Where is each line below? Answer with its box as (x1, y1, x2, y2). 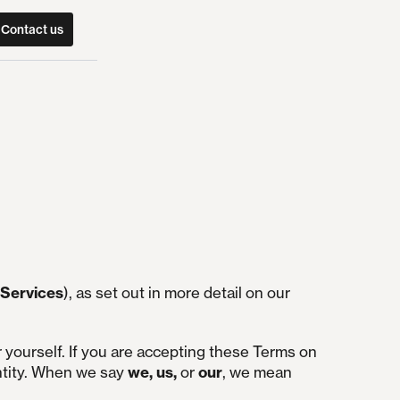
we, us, (127, 362, 177, 382)
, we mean (221, 362, 292, 382)
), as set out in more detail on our (62, 283, 290, 303)
